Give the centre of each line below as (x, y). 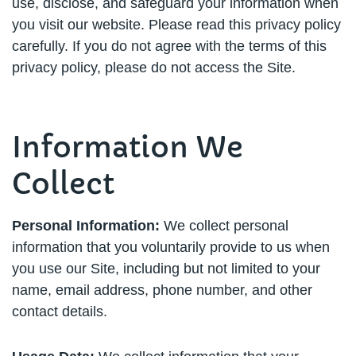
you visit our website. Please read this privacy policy (176, 25)
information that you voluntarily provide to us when (171, 247)
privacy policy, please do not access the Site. (154, 68)
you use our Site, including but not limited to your (166, 269)
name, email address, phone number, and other (162, 290)
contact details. (60, 311)
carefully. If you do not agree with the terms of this (169, 46)
